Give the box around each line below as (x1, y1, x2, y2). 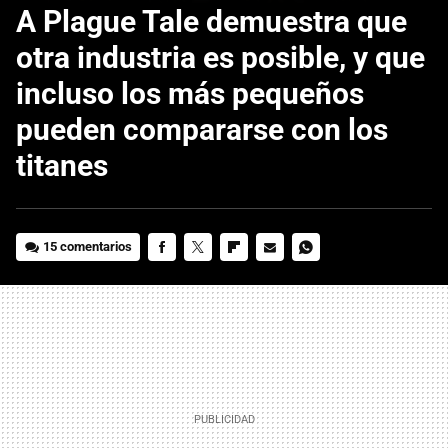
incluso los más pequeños (16, 75, 364, 111)
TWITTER (184, 266, 240, 282)
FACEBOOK (148, 266, 212, 282)
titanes (16, 147, 108, 183)
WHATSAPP (292, 266, 361, 282)
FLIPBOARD (220, 266, 289, 282)
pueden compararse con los (16, 111, 388, 147)
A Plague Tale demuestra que (16, 3, 407, 39)
